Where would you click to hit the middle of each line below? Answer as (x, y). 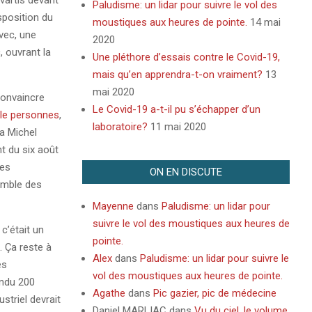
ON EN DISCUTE (186, 172)
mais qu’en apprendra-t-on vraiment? (177, 75)
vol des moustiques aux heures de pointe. (187, 276)
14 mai (265, 22)
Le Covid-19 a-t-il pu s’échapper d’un (176, 109)
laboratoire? (120, 127)
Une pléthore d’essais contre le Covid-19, (186, 57)
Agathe (109, 293)
